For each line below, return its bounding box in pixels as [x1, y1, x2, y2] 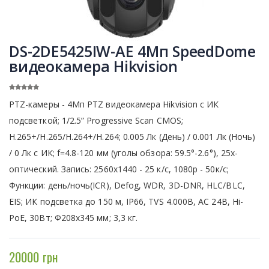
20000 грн [9, 247, 58, 266]
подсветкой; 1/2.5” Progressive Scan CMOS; [9, 114, 183, 126]
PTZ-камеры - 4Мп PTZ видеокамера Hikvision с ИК [9, 98, 219, 110]
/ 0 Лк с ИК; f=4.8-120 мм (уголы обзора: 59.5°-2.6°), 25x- [9, 147, 238, 159]
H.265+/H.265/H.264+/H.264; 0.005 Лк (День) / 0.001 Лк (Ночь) [9, 130, 256, 142]
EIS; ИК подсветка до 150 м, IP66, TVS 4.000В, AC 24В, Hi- [9, 195, 243, 207]
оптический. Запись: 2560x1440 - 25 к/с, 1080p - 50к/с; [9, 163, 229, 175]
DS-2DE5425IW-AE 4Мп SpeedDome [9, 40, 256, 61]
